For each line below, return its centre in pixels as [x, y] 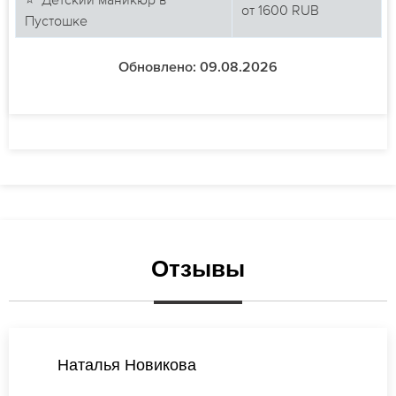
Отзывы [198, 269]
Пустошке [56, 21]
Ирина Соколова [127, 366]
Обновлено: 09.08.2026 [198, 69]
